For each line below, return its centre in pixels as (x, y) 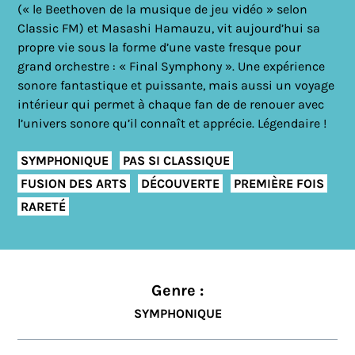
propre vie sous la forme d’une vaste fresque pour (160, 47)
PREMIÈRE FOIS (279, 183)
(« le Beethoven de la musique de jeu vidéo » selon (163, 9)
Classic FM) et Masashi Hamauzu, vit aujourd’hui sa (169, 28)
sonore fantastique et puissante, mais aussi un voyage (176, 85)
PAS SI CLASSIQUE (177, 160)
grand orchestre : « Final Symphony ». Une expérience (172, 66)
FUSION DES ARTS (74, 183)
